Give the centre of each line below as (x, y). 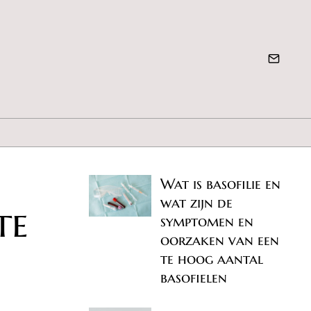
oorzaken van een (220, 241)
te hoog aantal (212, 259)
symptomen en (207, 222)
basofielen (194, 278)
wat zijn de (197, 203)
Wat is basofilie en (221, 184)
